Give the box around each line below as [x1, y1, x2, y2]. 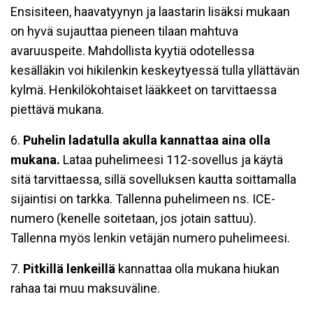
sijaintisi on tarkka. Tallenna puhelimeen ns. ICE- [10, 191, 275, 206]
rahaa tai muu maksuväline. [10, 281, 160, 296]
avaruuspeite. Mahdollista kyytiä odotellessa [10, 43, 254, 58]
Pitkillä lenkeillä [23, 261, 118, 276]
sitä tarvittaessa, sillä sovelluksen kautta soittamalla [10, 172, 296, 187]
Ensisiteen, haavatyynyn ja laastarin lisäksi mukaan [10, 4, 290, 19]
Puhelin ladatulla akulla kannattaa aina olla [23, 133, 270, 147]
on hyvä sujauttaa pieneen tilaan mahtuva [10, 24, 238, 38]
